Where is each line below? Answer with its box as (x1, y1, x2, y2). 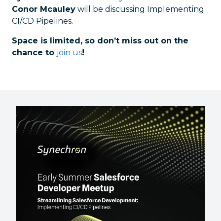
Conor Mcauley (12, 4, 75, 14)
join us (57, 48, 82, 57)
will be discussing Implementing (75, 4, 204, 14)
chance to (12, 48, 57, 57)
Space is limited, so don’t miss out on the (12, 36, 188, 45)
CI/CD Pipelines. (12, 16, 73, 26)
